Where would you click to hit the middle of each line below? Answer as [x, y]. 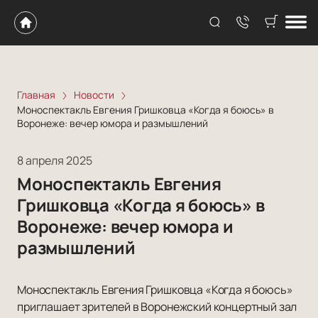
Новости [94, 95]
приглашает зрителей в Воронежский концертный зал [157, 307]
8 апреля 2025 [55, 161]
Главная [36, 95]
